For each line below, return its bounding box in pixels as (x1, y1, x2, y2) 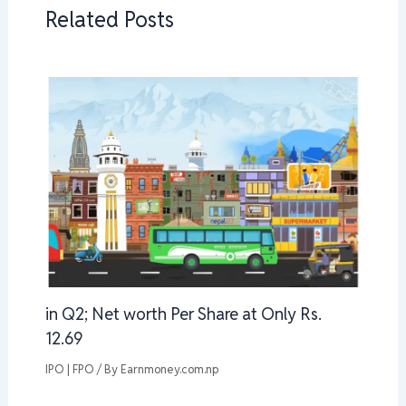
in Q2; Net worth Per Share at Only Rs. (44, 303, 322, 324)
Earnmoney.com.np (120, 361, 218, 377)
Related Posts (44, 5, 174, 34)
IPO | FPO (44, 361, 94, 377)
